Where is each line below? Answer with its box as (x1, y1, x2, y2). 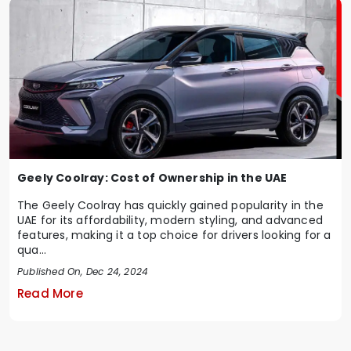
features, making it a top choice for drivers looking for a (17, 226, 331, 243)
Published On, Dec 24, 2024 (17, 264, 149, 278)
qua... (17, 241, 47, 258)
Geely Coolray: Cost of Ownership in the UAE (17, 169, 288, 186)
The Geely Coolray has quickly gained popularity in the (17, 197, 324, 213)
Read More (17, 284, 83, 302)
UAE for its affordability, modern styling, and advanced (17, 212, 323, 228)
